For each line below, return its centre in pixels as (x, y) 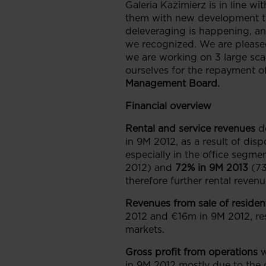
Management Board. (172, 83)
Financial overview (168, 106)
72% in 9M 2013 (212, 168)
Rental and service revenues (190, 129)
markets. (145, 229)
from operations (221, 252)
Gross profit (153, 252)
